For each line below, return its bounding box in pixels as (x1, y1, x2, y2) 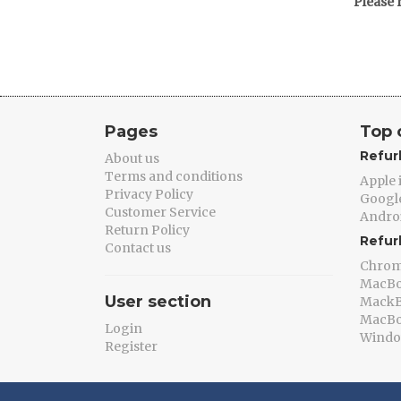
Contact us (105, 240, 171, 256)
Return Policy (105, 222, 190, 238)
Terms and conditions (105, 168, 243, 184)
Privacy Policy (105, 186, 193, 202)
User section (105, 292, 211, 311)
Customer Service (105, 204, 216, 220)
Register (105, 338, 158, 354)
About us (105, 150, 159, 166)
